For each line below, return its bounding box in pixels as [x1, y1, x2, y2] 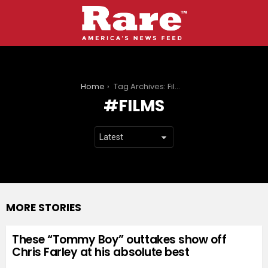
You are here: [6, 81, 58, 93]
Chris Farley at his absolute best [12, 244, 190, 261]
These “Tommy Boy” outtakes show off [12, 232, 227, 248]
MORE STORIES [6, 200, 81, 215]
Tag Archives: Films [114, 81, 175, 93]
